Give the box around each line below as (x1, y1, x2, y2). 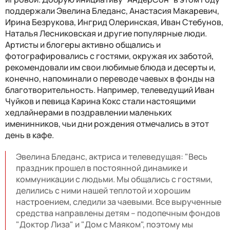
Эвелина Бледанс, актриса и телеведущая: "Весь (16, 150, 207, 162)
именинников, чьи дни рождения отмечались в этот (5, 118, 209, 129)
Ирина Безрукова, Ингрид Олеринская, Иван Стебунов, (5, 16, 223, 28)
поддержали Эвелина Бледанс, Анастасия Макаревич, (5, 5, 219, 16)
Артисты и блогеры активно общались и (5, 39, 161, 50)
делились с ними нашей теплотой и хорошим (16, 184, 190, 196)
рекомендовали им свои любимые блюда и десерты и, (5, 61, 216, 73)
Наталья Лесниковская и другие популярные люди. (5, 27, 207, 39)
